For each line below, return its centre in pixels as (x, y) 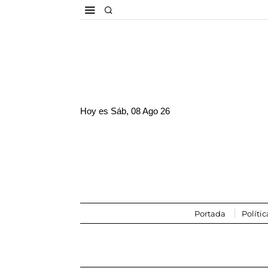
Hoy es (96, 111)
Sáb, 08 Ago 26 (141, 111)
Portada (210, 213)
